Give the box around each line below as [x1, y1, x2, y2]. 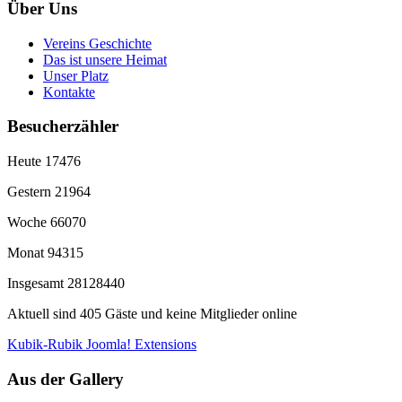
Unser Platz [43, 67, 109, 83]
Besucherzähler [7, 117, 118, 136]
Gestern [7, 183, 55, 199]
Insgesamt [7, 275, 67, 291]
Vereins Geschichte [43, 35, 152, 51]
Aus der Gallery [7, 369, 124, 389]
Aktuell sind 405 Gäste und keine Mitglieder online [7, 305, 297, 321]
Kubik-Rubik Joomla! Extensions [7, 336, 197, 352]
